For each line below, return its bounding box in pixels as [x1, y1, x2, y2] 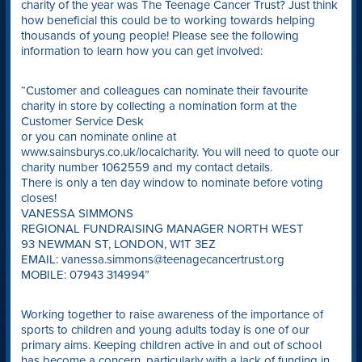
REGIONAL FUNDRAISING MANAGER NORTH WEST [20, 221, 304, 237]
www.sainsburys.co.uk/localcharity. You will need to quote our [20, 145, 339, 160]
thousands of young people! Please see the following [20, 28, 299, 44]
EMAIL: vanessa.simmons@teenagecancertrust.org [20, 252, 284, 267]
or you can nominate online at [20, 129, 176, 145]
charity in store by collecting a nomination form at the [20, 99, 297, 114]
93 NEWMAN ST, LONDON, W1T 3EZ [20, 237, 216, 252]
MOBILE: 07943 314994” [20, 267, 149, 283]
